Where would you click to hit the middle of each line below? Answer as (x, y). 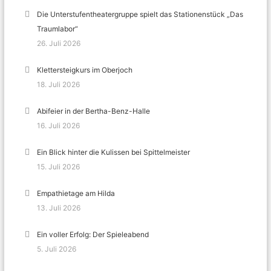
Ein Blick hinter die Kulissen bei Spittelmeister (115, 152)
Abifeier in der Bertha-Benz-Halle (94, 111)
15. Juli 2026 (59, 167)
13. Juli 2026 (59, 208)
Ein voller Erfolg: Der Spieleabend (93, 235)
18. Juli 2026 (59, 85)
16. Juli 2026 (59, 126)
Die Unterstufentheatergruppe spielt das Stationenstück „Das (140, 15)
